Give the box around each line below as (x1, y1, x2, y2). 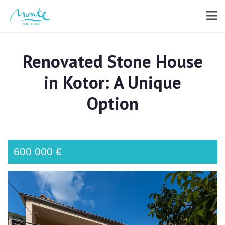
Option (86, 92, 139, 115)
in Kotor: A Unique (44, 71, 181, 94)
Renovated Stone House (22, 50, 203, 73)
